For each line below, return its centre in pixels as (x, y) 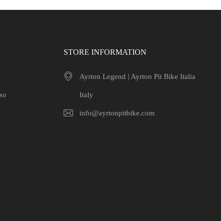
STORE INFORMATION (105, 52)
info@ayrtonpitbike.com (117, 113)
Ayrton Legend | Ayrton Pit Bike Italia (138, 76)
